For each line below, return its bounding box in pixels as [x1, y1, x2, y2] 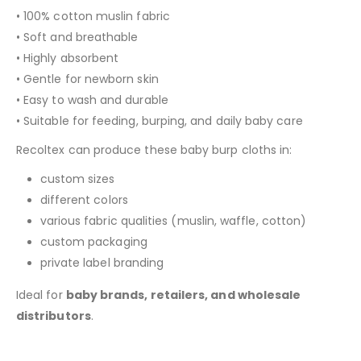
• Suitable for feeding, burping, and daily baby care [16, 112, 303, 129]
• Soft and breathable [16, 28, 139, 45]
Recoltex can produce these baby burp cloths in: [16, 141, 293, 158]
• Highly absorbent [16, 49, 119, 66]
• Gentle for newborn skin [16, 70, 159, 87]
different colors [39, 191, 128, 208]
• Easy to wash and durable [16, 91, 168, 108]
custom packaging [39, 233, 147, 250]
